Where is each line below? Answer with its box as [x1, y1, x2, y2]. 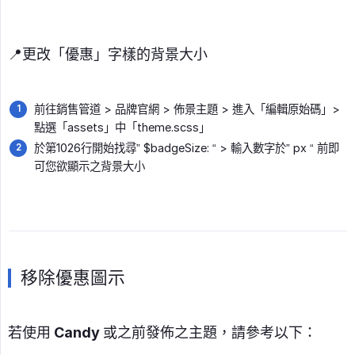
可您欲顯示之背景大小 [34, 159, 145, 174]
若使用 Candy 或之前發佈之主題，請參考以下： [8, 324, 317, 342]
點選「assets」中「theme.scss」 [34, 120, 210, 135]
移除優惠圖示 [21, 267, 125, 288]
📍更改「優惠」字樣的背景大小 [8, 46, 208, 63]
